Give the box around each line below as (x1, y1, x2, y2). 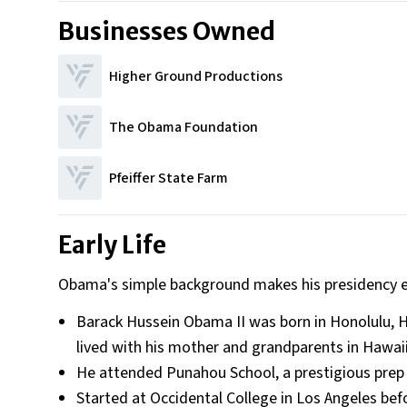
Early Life (58, 230, 166, 260)
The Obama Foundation (109, 117, 258, 137)
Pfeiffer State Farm (109, 168, 228, 188)
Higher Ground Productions (109, 66, 283, 86)
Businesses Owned (58, 16, 275, 46)
